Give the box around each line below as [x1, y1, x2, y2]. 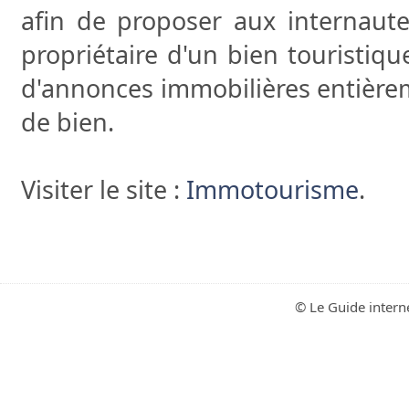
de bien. [21, 104, 114, 139]
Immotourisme [186, 172, 359, 206]
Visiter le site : [21, 172, 186, 206]
